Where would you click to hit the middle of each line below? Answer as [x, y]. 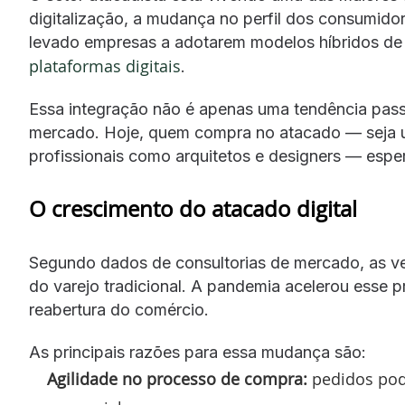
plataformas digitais [105, 66]
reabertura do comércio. [119, 310]
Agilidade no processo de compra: [177, 379]
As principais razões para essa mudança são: [198, 352]
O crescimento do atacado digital [193, 208]
